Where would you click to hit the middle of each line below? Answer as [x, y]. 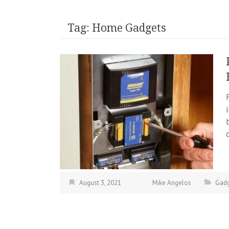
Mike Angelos [172, 183]
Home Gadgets [129, 28]
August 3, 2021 [100, 183]
